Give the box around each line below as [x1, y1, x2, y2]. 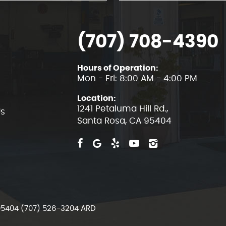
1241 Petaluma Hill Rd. [77, 104, 167, 113]
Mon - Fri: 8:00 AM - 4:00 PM [77, 74, 198, 83]
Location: [77, 94, 117, 102]
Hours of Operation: [77, 64, 159, 73]
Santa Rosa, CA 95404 [77, 116, 172, 125]
